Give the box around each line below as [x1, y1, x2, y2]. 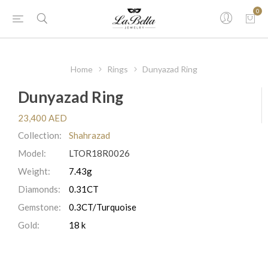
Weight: [18, 166, 50, 176]
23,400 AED [18, 112, 67, 123]
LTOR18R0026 [69, 148, 130, 159]
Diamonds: [18, 184, 60, 194]
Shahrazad [69, 130, 110, 141]
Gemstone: [18, 202, 61, 212]
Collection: [18, 130, 62, 141]
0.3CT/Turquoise [69, 202, 136, 212]
